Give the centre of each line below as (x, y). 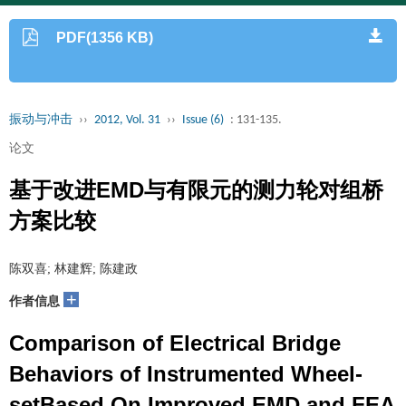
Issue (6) (203, 120)
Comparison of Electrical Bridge (175, 343)
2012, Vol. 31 (127, 120)
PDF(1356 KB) (105, 38)
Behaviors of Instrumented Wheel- (186, 374)
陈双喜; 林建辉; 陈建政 (73, 269)
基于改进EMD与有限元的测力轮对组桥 (196, 190)
